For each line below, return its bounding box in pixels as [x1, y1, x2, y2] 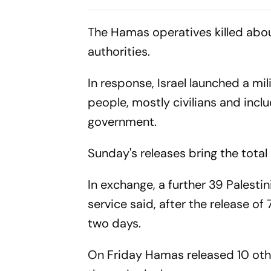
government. [88, 114, 157, 129]
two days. [88, 215, 142, 231]
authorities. [88, 44, 151, 59]
